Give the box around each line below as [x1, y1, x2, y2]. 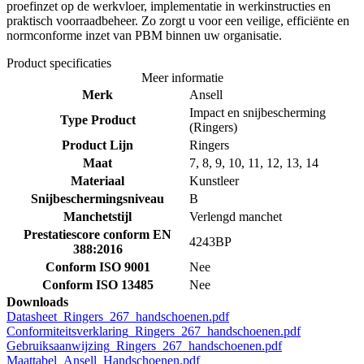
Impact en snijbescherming [189, 106, 326, 120]
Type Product [59, 113, 136, 128]
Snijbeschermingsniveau [31, 192, 164, 206]
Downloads [6, 295, 68, 310]
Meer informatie [141, 71, 223, 85]
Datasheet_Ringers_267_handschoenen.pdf [6, 310, 229, 324]
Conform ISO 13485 [41, 278, 154, 292]
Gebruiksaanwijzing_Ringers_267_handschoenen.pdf [6, 339, 282, 353]
